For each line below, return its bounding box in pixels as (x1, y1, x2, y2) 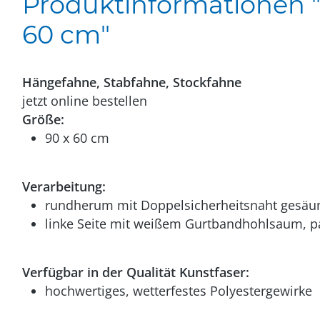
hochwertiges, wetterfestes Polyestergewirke (45, 282, 312, 299)
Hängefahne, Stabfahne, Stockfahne (22, 74, 241, 91)
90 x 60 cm (45, 129, 109, 146)
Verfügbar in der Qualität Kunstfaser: (22, 264, 249, 281)
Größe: (22, 111, 64, 128)
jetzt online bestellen (22, 92, 147, 109)
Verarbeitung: (22, 178, 106, 195)
